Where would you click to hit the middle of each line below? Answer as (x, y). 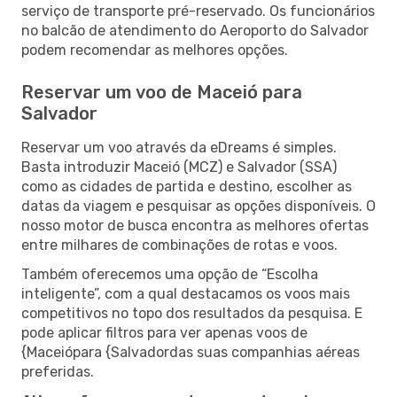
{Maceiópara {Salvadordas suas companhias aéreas (191, 352)
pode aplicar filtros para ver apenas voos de (164, 332)
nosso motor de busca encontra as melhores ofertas (195, 225)
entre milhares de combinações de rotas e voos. (179, 245)
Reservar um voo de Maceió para (162, 92)
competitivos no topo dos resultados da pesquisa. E (192, 313)
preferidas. (58, 371)
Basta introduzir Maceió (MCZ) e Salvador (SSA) (179, 167)
